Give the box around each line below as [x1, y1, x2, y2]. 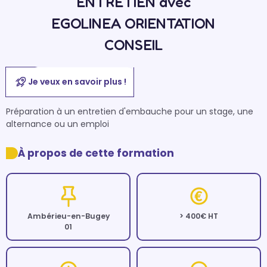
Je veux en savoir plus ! [27, 76, 126, 88]
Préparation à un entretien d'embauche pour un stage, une [6, 105, 253, 117]
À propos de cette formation [18, 146, 174, 160]
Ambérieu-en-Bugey [27, 211, 110, 221]
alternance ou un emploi [6, 118, 109, 130]
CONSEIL [104, 36, 163, 54]
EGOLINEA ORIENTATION [51, 14, 216, 32]
